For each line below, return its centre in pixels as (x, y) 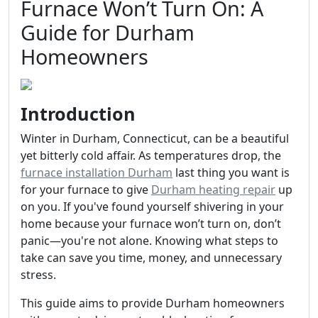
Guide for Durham (108, 32)
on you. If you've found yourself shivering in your (152, 207)
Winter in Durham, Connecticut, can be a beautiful (155, 138)
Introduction (78, 114)
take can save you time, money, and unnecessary (151, 258)
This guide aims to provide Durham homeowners (153, 303)
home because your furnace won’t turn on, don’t (151, 224)
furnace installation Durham (97, 172)
